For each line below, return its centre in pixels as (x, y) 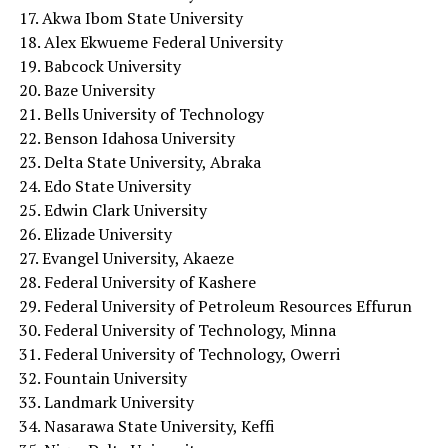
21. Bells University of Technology (141, 113)
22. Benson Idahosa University (126, 137)
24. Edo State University (104, 185)
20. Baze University (86, 89)
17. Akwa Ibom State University (130, 17)
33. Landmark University (106, 401)
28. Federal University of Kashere (137, 281)
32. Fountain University (102, 377)
